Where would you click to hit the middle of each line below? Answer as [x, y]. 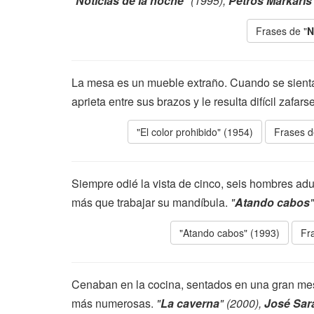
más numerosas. [114, 303]
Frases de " [281, 31]
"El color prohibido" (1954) [195, 132]
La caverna [190, 303]
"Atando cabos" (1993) [230, 233]
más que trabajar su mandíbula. [151, 202]
